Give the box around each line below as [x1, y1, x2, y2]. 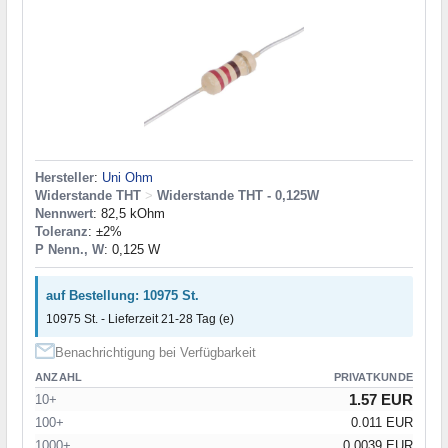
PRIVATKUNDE [333, 370, 413, 383]
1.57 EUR [349, 390, 413, 408]
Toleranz [35, 224, 88, 240]
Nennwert [35, 206, 93, 222]
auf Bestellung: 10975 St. [46, 287, 199, 303]
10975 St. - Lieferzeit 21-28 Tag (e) [46, 311, 234, 326]
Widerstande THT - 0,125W [157, 188, 319, 204]
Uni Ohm [102, 170, 153, 186]
